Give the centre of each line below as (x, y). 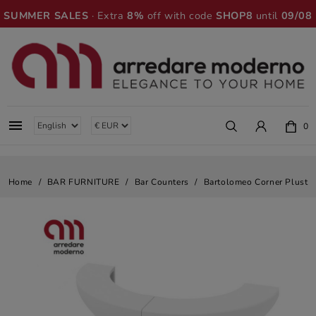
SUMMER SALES (46, 16)
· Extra (108, 16)
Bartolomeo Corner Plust (256, 182)
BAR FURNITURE (83, 182)
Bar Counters (162, 182)
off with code (180, 16)
